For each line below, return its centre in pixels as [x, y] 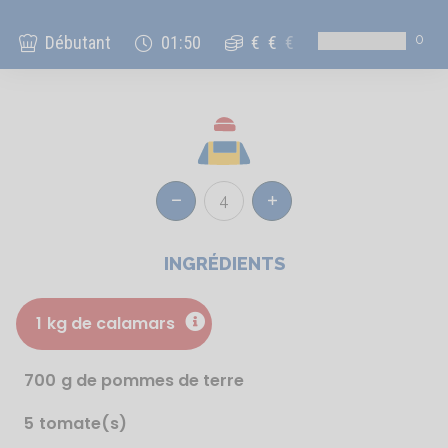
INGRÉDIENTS [224, 263]
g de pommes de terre [152, 380]
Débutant [78, 42]
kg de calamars [111, 323]
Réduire [196, 205]
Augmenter [302, 205]
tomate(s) [83, 423]
